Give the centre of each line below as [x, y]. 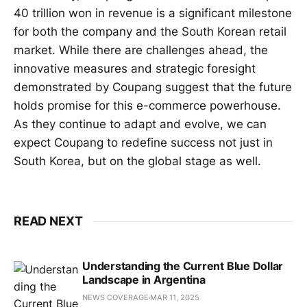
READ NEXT [48, 221]
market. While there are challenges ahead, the [141, 50]
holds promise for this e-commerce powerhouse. [147, 106]
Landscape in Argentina [144, 280]
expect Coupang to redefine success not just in [143, 143]
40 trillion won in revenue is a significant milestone [153, 13]
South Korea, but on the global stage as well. [137, 161]
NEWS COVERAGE [115, 298]
